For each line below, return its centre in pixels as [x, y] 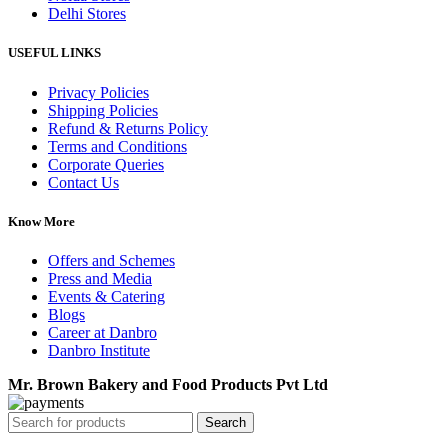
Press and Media [100, 278]
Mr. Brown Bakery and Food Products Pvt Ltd [168, 384]
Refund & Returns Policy [128, 128]
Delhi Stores [87, 14]
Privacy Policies [98, 92]
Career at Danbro [102, 332]
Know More [41, 221]
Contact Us [83, 182]
